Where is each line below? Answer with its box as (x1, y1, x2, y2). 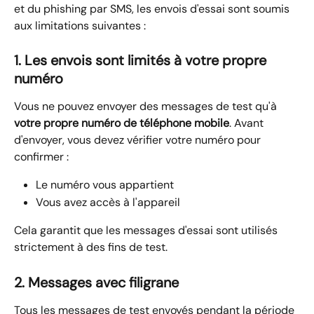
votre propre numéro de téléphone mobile (14, 116, 229, 131)
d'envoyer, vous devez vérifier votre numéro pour (14, 132, 264, 148)
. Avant (229, 116, 266, 131)
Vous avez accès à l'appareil (36, 194, 180, 210)
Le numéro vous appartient (36, 177, 174, 193)
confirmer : (14, 149, 69, 165)
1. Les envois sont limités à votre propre (14, 51, 270, 70)
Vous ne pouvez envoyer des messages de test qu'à (14, 99, 280, 114)
